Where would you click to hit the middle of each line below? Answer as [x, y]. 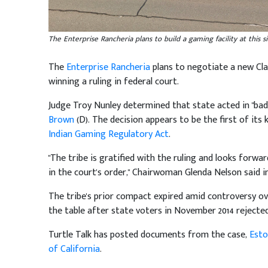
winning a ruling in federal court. [113, 82]
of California [74, 249]
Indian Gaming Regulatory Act [108, 134]
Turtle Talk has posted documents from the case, [149, 235]
